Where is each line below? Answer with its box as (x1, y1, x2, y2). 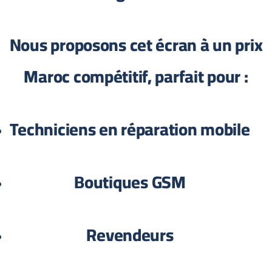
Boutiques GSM (78, 166, 189, 198)
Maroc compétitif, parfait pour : (27, 61, 252, 92)
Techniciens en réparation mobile (13, 114, 254, 145)
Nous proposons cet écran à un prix (13, 29, 267, 61)
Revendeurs (90, 219, 177, 251)
